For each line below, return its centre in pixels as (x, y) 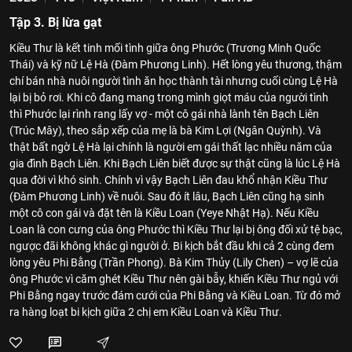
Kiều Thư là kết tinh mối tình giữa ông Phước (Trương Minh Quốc (165, 48)
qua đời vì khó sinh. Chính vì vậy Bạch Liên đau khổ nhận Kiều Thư (169, 180)
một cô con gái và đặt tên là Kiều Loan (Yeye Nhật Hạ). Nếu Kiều (164, 213)
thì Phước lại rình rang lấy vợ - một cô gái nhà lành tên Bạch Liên (164, 114)
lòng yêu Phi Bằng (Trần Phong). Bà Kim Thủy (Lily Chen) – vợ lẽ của (174, 262)
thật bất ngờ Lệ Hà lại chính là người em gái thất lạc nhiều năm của (171, 147)
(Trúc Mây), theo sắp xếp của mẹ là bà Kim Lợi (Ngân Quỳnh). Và (165, 130)
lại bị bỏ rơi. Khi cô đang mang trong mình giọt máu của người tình (169, 97)
